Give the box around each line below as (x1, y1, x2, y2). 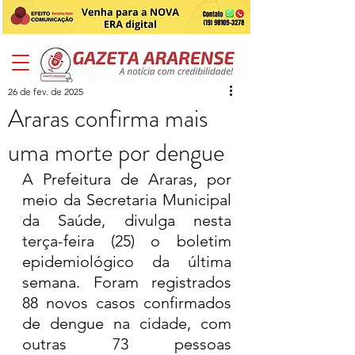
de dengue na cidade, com (22, 314, 231, 333)
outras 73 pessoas (22, 334, 231, 353)
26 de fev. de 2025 (8, 86, 83, 97)
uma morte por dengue (8, 135, 224, 170)
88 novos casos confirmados (22, 293, 231, 312)
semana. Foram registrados (22, 273, 231, 292)
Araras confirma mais (8, 101, 208, 136)
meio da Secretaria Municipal (22, 190, 231, 209)
